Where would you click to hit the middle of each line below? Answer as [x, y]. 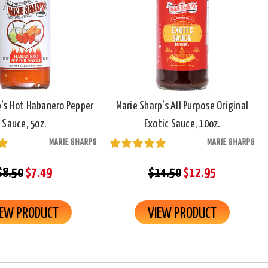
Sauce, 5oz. [24, 124]
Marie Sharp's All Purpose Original [182, 106]
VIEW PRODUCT [182, 213]
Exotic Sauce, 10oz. [182, 124]
